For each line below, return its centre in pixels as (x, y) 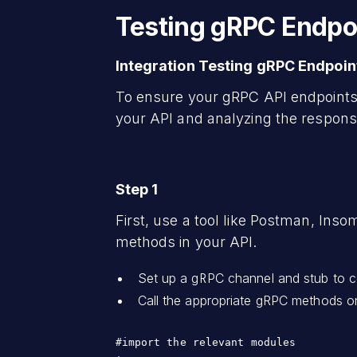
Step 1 (138, 189)
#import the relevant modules (209, 342)
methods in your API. (186, 241)
